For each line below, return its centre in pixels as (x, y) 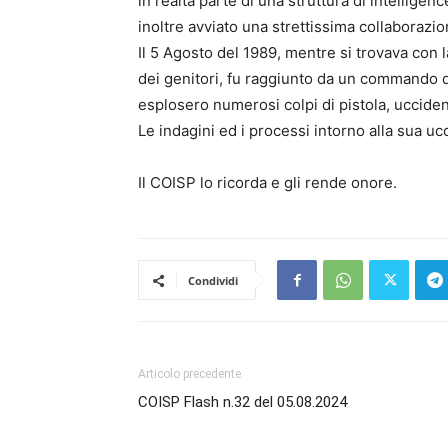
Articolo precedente (189, 374)
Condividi (213, 280)
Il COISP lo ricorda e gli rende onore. (267, 182)
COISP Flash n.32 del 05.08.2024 (242, 402)
